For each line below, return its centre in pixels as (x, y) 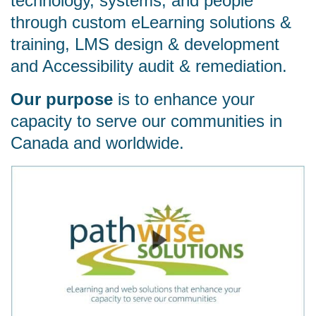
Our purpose (62, 99)
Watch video (188, 172)
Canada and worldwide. (97, 143)
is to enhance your (184, 99)
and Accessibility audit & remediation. (149, 66)
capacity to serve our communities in (146, 121)
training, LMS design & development (145, 44)
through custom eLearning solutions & (151, 22)
